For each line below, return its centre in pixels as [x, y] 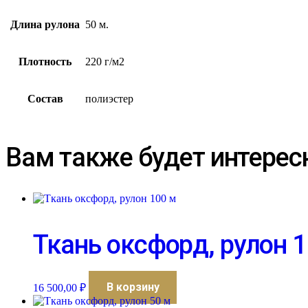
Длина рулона [45, 24]
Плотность [45, 61]
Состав [45, 98]
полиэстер [109, 98]
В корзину [133, 287]
